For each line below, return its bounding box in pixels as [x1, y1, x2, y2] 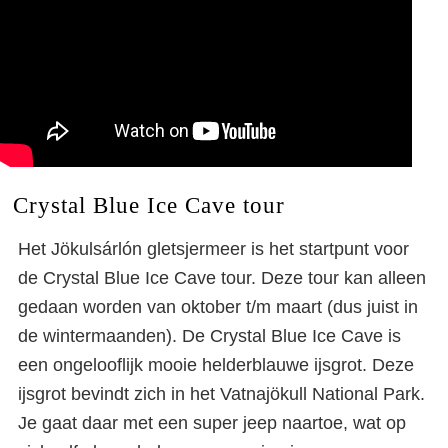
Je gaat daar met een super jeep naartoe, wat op [18, 412, 406, 433]
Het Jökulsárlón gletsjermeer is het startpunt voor [18, 238, 409, 259]
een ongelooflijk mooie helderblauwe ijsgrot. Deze [18, 354, 414, 375]
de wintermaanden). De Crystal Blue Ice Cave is [18, 325, 401, 346]
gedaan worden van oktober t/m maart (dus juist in [18, 296, 418, 317]
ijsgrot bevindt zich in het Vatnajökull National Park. [18, 383, 425, 404]
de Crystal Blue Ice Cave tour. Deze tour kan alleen [18, 267, 426, 288]
